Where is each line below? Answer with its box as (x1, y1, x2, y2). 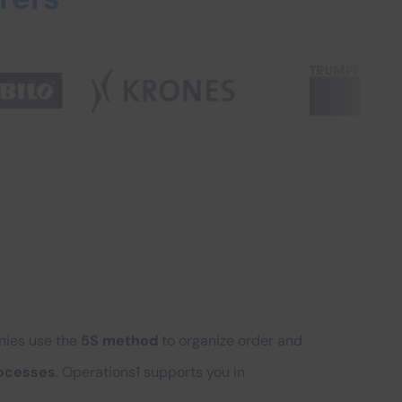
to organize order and (162, 331, 302, 350)
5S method (81, 331, 162, 350)
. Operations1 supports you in (56, 363, 245, 381)
